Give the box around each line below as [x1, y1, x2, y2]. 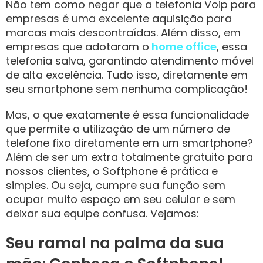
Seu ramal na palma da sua [6, 232, 224, 254]
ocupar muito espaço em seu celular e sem [6, 192, 235, 207]
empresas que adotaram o [6, 39, 149, 54]
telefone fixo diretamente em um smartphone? [6, 136, 253, 150]
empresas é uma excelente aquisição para [6, 11, 232, 26]
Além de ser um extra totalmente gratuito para [6, 150, 253, 164]
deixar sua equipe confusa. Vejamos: [6, 206, 199, 221]
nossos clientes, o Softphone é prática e [6, 164, 218, 178]
